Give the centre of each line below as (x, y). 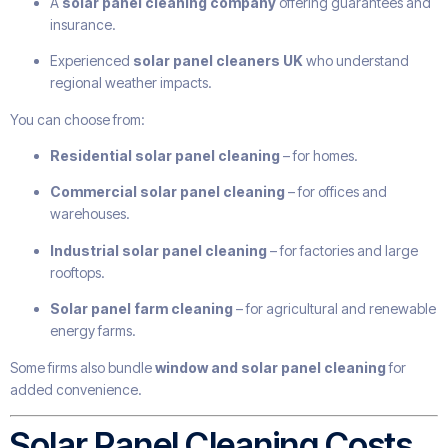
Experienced (91, 61)
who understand (356, 61)
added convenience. (76, 389)
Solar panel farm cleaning (141, 309)
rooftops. (77, 272)
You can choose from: (77, 119)
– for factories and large (342, 250)
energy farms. (93, 331)
